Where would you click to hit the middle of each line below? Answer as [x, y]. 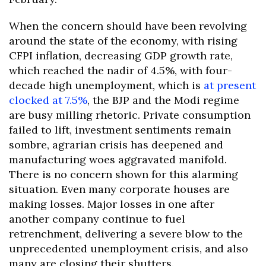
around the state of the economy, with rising [123, 40]
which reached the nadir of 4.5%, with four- [121, 70]
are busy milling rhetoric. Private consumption [130, 115]
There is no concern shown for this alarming [123, 174]
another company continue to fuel [97, 218]
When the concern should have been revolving [128, 26]
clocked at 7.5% [48, 100]
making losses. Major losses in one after [112, 204]
